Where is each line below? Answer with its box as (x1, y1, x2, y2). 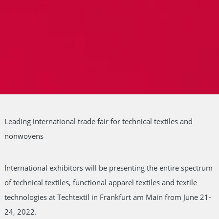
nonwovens (4, 131, 44, 141)
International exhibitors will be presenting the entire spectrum (4, 162, 213, 173)
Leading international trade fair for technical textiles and (4, 116, 193, 126)
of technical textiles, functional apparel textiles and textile (4, 177, 197, 187)
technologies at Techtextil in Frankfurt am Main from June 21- (4, 192, 211, 202)
